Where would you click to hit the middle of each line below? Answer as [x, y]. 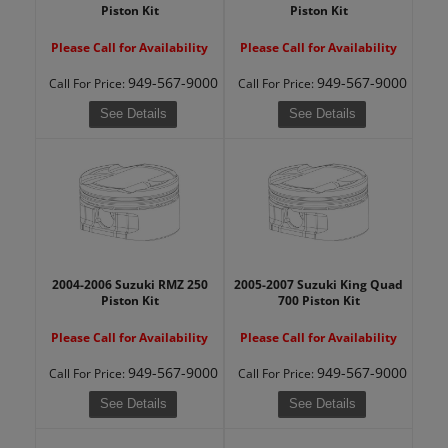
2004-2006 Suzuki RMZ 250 [129, 284]
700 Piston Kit [318, 300]
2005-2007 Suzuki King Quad [318, 284]
